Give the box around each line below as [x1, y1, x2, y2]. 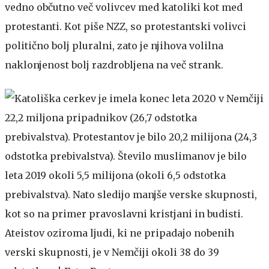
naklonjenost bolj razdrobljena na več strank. [5, 58, 223, 71]
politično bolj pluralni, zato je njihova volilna [5, 39, 223, 52]
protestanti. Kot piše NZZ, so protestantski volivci [5, 20, 246, 32]
